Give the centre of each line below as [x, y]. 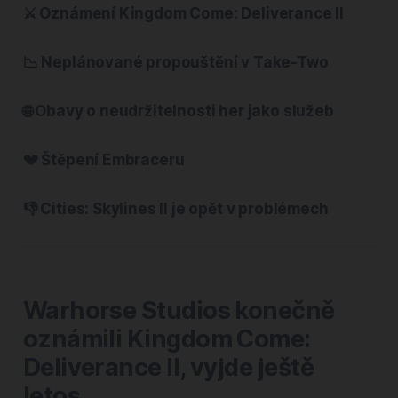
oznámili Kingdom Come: [167, 338]
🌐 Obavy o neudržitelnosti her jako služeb [178, 111]
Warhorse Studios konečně [179, 310]
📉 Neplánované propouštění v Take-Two [175, 62]
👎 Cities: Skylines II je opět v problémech [175, 208]
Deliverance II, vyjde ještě [168, 367]
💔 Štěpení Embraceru [103, 159]
